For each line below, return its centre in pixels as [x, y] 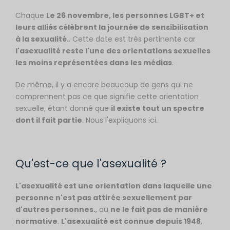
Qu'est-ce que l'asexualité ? [91, 164]
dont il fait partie [49, 120]
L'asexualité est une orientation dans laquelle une [114, 186]
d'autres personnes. [55, 209]
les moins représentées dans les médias [94, 63]
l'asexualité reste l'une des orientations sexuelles [113, 51]
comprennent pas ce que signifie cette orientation [107, 97]
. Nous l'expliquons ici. [120, 120]
